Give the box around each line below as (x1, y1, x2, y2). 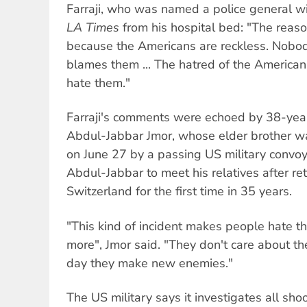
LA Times (66, 19, 119, 36)
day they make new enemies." (66, 254, 233, 271)
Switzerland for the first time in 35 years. (66, 183, 292, 200)
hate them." (66, 74, 130, 91)
